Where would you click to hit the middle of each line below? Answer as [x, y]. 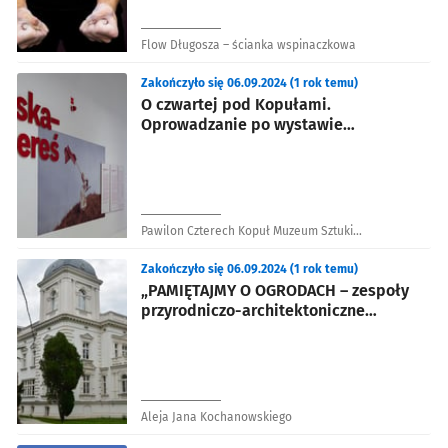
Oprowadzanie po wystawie [242, 124]
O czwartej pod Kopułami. [236, 104]
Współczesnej [178, 244]
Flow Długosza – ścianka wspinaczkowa [248, 44]
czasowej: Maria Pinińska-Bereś [258, 144]
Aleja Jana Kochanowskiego [216, 416]
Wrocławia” [183, 330]
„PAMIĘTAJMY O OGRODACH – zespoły [275, 290]
